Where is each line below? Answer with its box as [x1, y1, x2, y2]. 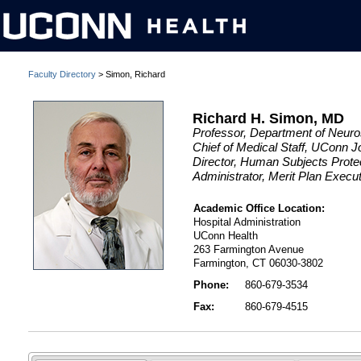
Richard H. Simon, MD [193, 110, 345, 127]
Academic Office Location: [193, 202, 326, 215]
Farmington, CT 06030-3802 [193, 257, 324, 270]
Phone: [193, 279, 230, 292]
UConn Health [193, 230, 259, 243]
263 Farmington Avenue [193, 243, 305, 256]
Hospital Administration [193, 216, 301, 229]
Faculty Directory [28, 69, 96, 79]
